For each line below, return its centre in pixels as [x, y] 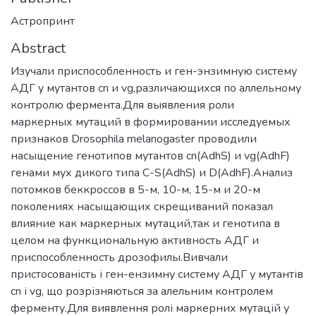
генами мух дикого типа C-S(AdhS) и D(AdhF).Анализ [152, 172]
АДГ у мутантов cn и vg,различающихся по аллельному [156, 88]
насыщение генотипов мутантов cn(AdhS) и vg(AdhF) [150, 156]
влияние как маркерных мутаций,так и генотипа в [145, 223]
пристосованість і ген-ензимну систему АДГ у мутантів [157, 274]
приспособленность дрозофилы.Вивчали [119, 257]
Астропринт [43, 21]
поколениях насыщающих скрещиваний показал [142, 206]
